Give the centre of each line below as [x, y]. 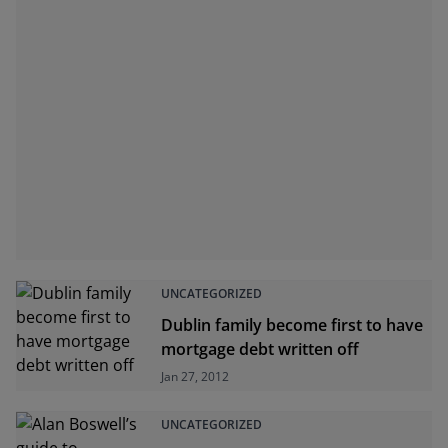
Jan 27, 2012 [195, 376]
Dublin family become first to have [292, 325]
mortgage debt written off [260, 349]
